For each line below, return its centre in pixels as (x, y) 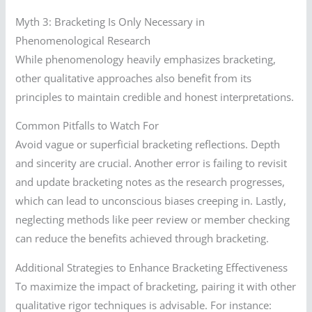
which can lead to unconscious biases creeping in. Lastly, (151, 201)
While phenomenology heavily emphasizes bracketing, (146, 59)
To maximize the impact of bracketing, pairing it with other (156, 286)
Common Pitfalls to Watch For (87, 126)
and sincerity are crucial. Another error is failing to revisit (151, 163)
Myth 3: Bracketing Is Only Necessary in (110, 21)
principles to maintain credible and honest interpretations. (155, 96)
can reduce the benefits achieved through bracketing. (142, 239)
